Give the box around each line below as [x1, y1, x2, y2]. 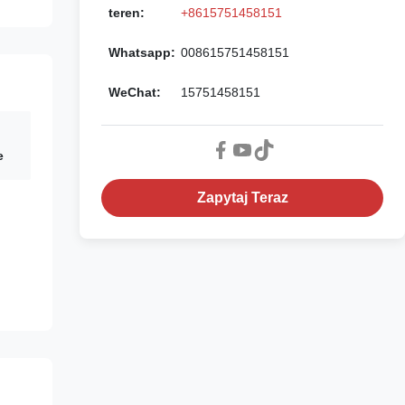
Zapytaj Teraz [196, 190, 288, 205]
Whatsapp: [108, 45, 175, 60]
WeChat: [108, 85, 161, 99]
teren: [108, 5, 145, 20]
